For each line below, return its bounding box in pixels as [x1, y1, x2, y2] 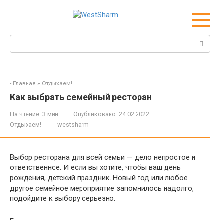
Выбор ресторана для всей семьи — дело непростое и [10, 153, 195, 162]
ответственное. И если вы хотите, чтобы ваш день [10, 163, 181, 172]
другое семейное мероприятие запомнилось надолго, [10, 184, 193, 192]
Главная [13, 80, 36, 87]
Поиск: [10, 35, 33, 44]
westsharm [57, 121, 89, 128]
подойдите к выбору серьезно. [10, 194, 115, 203]
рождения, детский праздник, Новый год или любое [10, 173, 188, 182]
